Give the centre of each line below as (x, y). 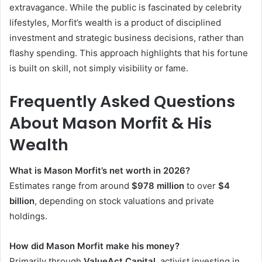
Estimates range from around (70, 186)
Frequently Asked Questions (122, 101)
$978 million (158, 186)
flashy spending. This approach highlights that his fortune (129, 53)
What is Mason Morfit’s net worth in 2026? (100, 171)
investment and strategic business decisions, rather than (127, 37)
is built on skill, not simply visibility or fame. (99, 68)
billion (22, 201)
